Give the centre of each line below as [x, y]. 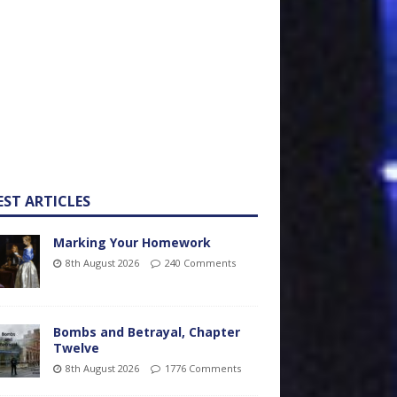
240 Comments [200, 263]
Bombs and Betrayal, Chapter [146, 332]
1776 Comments [202, 368]
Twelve [76, 348]
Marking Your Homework [132, 242]
